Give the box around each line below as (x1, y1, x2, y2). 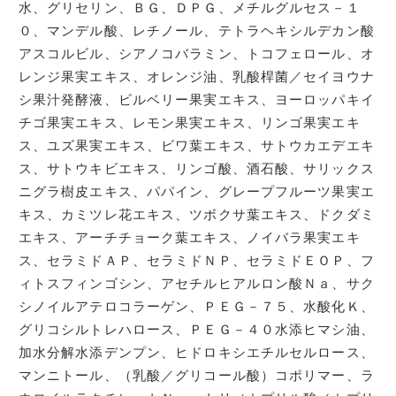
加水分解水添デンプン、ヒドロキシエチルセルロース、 (18, 345, 375, 362)
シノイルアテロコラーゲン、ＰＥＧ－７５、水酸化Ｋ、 (18, 299, 375, 316)
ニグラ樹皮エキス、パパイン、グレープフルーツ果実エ (18, 184, 375, 201)
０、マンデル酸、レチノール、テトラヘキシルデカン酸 (18, 23, 375, 40)
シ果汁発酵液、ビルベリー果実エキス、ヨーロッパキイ (18, 92, 375, 109)
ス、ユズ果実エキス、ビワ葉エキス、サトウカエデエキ (18, 138, 375, 155)
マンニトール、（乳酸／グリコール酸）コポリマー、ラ (18, 368, 375, 385)
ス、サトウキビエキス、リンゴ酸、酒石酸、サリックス (18, 161, 375, 178)
